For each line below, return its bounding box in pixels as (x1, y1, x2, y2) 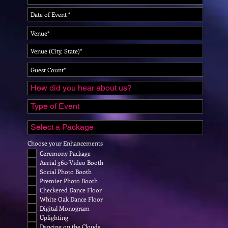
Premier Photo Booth (40, 177, 98, 185)
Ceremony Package (40, 149, 91, 157)
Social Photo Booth (40, 167, 92, 176)
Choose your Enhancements (27, 139, 103, 147)
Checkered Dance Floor (40, 186, 102, 194)
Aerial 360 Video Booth (40, 158, 103, 166)
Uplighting (40, 213, 68, 221)
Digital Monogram (40, 204, 90, 212)
